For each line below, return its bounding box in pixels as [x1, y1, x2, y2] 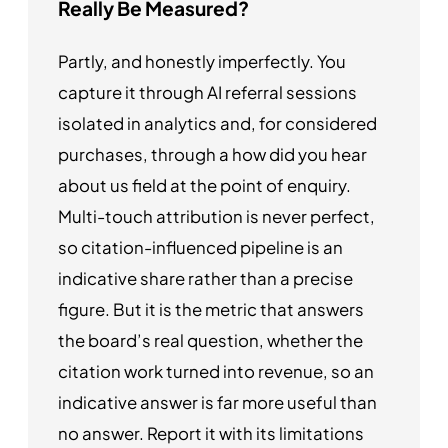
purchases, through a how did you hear [58, 144, 367, 166]
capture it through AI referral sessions [58, 82, 357, 104]
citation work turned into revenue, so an [58, 361, 374, 383]
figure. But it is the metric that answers [58, 299, 364, 321]
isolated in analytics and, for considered [58, 113, 377, 135]
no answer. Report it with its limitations [58, 423, 364, 445]
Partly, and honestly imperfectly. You [58, 51, 346, 73]
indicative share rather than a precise [58, 268, 353, 290]
